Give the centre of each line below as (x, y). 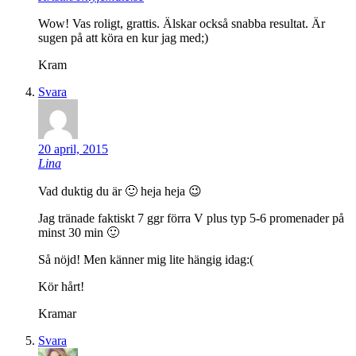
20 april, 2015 (73, 149)
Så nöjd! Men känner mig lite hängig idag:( (146, 260)
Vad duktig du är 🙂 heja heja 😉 (120, 192)
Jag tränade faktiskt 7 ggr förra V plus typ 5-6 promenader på (191, 219)
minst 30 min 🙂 (79, 233)
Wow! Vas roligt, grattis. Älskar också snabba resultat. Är (182, 24)
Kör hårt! (61, 287)
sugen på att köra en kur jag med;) (123, 38)
